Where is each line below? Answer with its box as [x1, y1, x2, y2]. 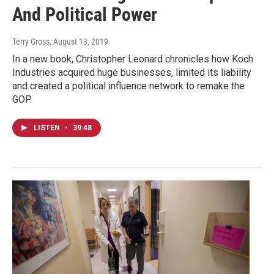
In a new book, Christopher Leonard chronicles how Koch [12, 53, 253, 65]
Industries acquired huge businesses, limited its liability [12, 67, 251, 79]
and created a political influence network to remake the [12, 80, 245, 92]
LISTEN [34, 124, 62, 133]
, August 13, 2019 [50, 37, 108, 47]
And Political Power [12, 4, 157, 26]
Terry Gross [12, 37, 50, 47]
